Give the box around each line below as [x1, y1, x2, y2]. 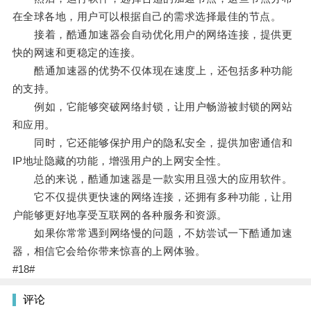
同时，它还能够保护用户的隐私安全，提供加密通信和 [12, 137, 293, 149]
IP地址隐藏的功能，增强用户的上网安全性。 [12, 155, 228, 167]
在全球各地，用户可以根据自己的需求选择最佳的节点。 [12, 10, 282, 23]
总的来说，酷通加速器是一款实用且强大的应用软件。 [12, 173, 293, 185]
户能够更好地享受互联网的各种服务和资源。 [12, 209, 228, 221]
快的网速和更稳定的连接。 [12, 47, 142, 59]
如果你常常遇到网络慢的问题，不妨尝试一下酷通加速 [12, 227, 293, 239]
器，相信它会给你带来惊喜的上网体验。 [12, 245, 206, 258]
